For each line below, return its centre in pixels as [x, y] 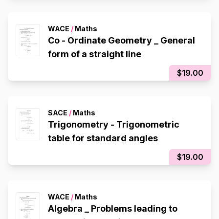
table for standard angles [103, 138]
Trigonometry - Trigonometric [114, 125]
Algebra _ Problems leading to [113, 209]
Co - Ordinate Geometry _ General [104, 41]
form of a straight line [95, 54]
